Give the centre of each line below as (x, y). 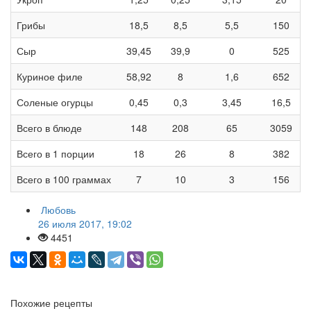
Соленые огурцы (55, 102)
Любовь (58, 209)
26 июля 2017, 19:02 (85, 223)
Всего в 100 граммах (64, 179)
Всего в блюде (49, 127)
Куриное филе (50, 76)
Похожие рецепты (51, 302)
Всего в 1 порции (56, 153)
